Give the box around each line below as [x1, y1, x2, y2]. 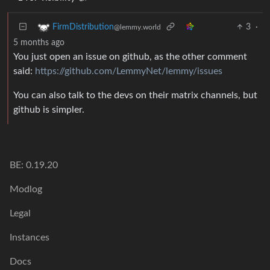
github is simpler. [13, 104, 84, 115]
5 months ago [13, 38, 64, 47]
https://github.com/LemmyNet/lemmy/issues [35, 66, 222, 76]
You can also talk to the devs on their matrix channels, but [13, 90, 257, 100]
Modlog [10, 184, 42, 194]
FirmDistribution [52, 23, 114, 31]
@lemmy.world [114, 24, 161, 31]
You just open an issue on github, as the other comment [13, 51, 247, 61]
